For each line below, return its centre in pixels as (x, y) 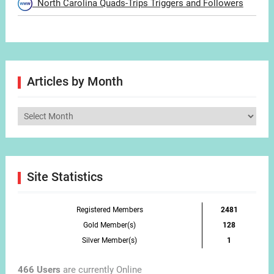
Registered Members (109, 209)
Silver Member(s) (110, 240)
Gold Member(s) (110, 225)
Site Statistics (65, 176)
